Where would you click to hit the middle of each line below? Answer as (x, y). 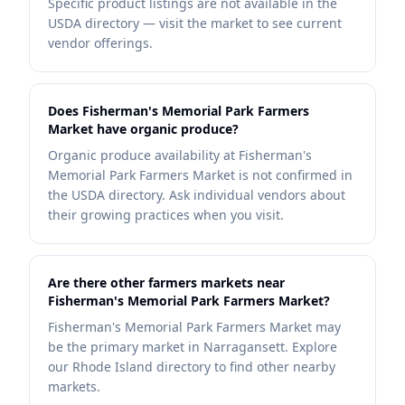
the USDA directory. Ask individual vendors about (197, 195)
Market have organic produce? (143, 129)
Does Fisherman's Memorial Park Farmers (179, 111)
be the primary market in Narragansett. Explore (193, 347)
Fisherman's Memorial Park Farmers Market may (194, 327)
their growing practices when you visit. (166, 215)
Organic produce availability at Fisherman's (180, 155)
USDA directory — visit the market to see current (195, 23)
